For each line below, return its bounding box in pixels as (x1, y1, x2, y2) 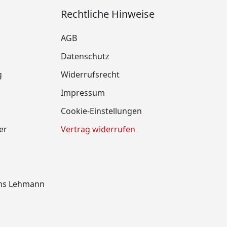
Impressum (61, 87, 105, 98)
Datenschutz (61, 51, 109, 62)
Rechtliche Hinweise (61, 7, 155, 21)
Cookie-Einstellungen (61, 105, 142, 117)
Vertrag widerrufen (61, 124, 135, 135)
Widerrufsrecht (61, 69, 120, 80)
